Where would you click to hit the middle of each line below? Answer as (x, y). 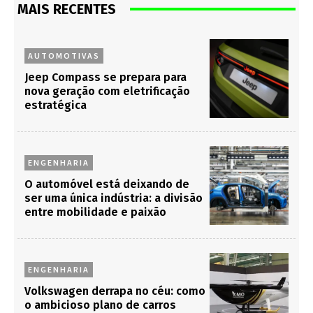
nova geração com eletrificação (107, 91)
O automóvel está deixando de (107, 184)
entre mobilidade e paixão (95, 212)
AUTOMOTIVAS (64, 55)
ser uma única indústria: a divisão (114, 198)
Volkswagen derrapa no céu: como (115, 291)
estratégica (56, 105)
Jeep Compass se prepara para (105, 77)
